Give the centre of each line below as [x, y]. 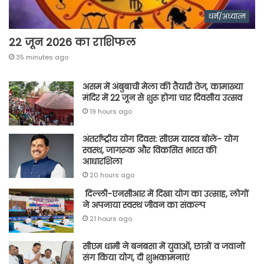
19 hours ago [111, 111]
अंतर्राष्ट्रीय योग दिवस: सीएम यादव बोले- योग [160, 139]
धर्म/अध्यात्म [227, 16]
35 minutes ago [42, 57]
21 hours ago [111, 218]
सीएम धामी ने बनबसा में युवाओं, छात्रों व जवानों [164, 246]
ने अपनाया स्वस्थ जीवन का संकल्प [144, 205]
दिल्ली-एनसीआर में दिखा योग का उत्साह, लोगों [166, 194]
